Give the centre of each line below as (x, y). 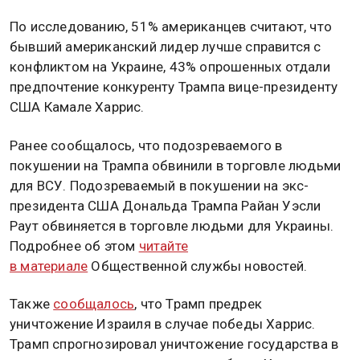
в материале (49, 266)
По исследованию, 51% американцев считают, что (171, 27)
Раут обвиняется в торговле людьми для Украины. (172, 225)
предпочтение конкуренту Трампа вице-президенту (174, 87)
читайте (164, 245)
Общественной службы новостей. (198, 266)
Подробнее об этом (74, 245)
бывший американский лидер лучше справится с (166, 47)
